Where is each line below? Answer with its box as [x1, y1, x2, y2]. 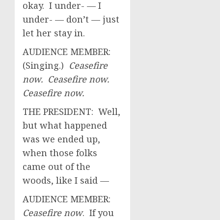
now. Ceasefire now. [23, 73, 111, 85]
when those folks [23, 147, 97, 159]
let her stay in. [23, 27, 85, 39]
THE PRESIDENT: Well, [23, 106, 120, 117]
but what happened [23, 119, 107, 131]
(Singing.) [23, 59, 69, 71]
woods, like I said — [23, 174, 109, 186]
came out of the [23, 161, 90, 172]
